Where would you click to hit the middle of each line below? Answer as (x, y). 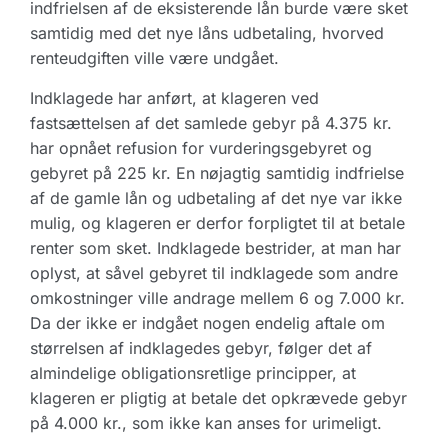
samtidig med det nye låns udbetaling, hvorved (207, 33)
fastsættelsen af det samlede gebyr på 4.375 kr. (211, 123)
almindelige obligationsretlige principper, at (193, 373)
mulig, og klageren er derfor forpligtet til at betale (217, 223)
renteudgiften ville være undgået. (154, 58)
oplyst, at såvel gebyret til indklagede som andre (214, 273)
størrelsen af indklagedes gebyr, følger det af (201, 348)
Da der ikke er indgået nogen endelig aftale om (207, 323)
